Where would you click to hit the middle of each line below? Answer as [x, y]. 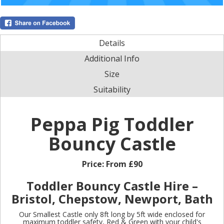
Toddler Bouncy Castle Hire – [112, 185]
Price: [94, 164]
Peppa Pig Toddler [112, 124]
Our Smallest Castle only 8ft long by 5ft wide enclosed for [112, 214]
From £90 [124, 164]
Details [112, 43]
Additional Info [112, 58]
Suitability [112, 89]
